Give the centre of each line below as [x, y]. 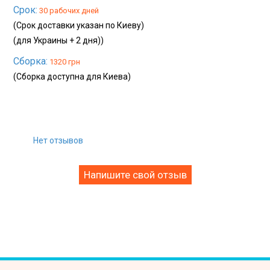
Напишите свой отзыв [135, 175]
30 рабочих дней [69, 11]
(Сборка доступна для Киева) [72, 77]
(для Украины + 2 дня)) [58, 41]
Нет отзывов [58, 141]
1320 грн [65, 62]
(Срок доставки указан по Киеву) [79, 26]
